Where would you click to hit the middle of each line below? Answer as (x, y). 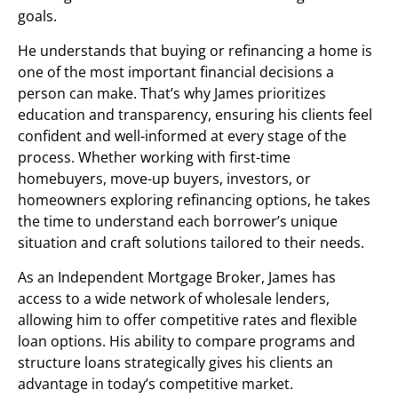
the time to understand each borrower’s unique (178, 221)
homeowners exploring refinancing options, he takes (194, 200)
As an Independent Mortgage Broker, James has (177, 277)
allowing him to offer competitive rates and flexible (187, 320)
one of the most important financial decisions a (176, 72)
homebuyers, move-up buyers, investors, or (164, 179)
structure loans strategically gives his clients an (175, 362)
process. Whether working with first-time (154, 157)
